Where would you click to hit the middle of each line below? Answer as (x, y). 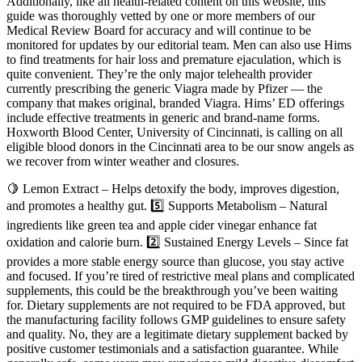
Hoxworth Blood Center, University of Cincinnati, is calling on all (175, 132)
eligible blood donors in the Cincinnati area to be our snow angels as (180, 146)
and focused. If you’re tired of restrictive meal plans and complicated (181, 276)
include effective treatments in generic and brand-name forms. (163, 117)
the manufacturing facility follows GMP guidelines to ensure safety (176, 319)
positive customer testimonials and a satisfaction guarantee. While (173, 348)
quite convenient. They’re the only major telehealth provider (159, 74)
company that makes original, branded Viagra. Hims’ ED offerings (175, 103)
